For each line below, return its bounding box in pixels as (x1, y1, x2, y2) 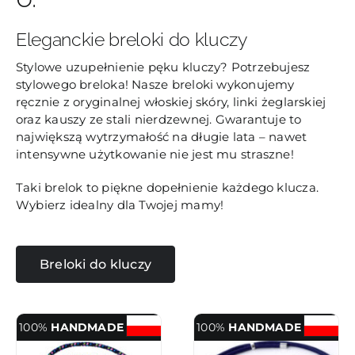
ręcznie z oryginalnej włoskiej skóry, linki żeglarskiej (15, 94, 326, 109)
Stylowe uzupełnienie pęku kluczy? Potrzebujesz (15, 59, 311, 74)
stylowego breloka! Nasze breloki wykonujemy (15, 76, 295, 92)
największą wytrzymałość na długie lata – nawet (15, 128, 307, 144)
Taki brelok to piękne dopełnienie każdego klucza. (15, 179, 319, 195)
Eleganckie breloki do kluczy (15, 29, 247, 50)
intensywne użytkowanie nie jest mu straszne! (15, 146, 294, 162)
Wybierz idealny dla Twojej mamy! (15, 197, 224, 212)
